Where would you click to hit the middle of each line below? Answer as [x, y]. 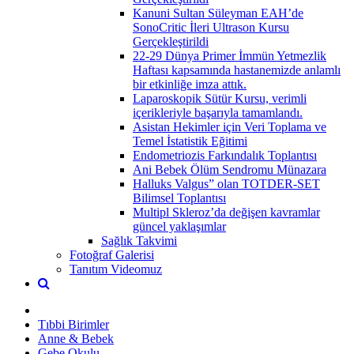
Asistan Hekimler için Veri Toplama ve [230, 126]
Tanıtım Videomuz [116, 269]
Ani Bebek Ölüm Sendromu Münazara [230, 169]
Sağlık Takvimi [139, 240]
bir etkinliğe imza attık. [190, 84]
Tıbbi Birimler [73, 324]
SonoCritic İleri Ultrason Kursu [211, 27]
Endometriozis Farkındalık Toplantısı [225, 155]
